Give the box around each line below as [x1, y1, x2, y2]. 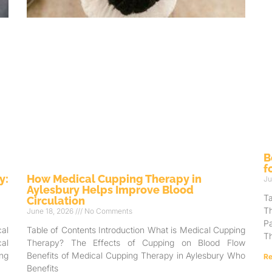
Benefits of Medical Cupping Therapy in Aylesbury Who [27, 250, 245, 261]
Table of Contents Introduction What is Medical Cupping [27, 225, 245, 236]
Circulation [27, 194, 85, 208]
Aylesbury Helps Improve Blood [27, 183, 194, 197]
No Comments [83, 206, 132, 216]
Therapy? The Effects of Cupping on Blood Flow [27, 237, 245, 248]
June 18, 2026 [27, 206, 75, 216]
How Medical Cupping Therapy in [27, 172, 202, 186]
